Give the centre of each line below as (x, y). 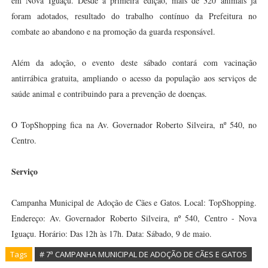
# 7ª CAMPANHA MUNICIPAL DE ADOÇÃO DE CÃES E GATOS (143, 254)
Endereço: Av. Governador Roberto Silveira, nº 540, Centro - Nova (134, 218)
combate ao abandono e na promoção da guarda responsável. (113, 31)
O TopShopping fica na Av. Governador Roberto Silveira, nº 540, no (134, 125)
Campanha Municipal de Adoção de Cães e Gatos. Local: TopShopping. (134, 202)
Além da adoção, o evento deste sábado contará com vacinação (134, 63)
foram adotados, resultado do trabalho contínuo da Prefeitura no (134, 16)
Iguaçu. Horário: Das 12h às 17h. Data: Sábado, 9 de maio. (111, 234)
